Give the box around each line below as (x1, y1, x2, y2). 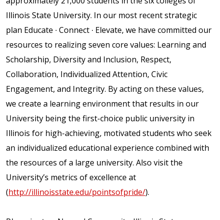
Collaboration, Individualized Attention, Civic (6, 68, 167, 80)
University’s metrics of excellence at (6, 171, 136, 183)
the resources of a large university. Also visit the (6, 157, 183, 168)
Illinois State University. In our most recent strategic (6, 9, 197, 21)
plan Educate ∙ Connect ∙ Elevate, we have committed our (6, 24, 212, 35)
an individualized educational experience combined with (6, 142, 209, 153)
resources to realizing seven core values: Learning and (6, 39, 206, 50)
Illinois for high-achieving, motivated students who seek (6, 127, 212, 138)
